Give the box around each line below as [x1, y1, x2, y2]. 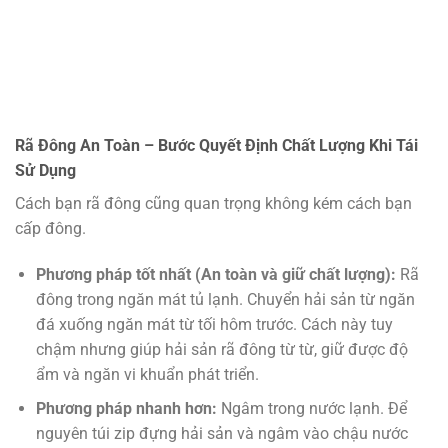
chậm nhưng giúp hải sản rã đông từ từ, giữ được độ [35, 339, 408, 359]
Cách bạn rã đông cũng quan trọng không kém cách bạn [15, 194, 412, 214]
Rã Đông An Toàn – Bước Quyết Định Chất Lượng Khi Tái [15, 136, 418, 156]
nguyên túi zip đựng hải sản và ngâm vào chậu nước [35, 424, 408, 444]
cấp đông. [15, 219, 86, 239]
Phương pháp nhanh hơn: [35, 399, 217, 419]
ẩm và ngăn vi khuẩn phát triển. [35, 364, 259, 384]
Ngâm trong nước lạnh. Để [216, 399, 407, 419]
